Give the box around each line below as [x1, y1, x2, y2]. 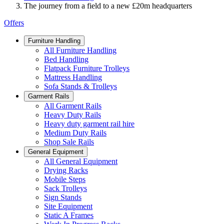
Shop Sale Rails [44, 137, 94, 146]
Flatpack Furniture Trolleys [44, 64, 129, 73]
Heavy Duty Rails [44, 110, 101, 119]
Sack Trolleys [44, 184, 87, 193]
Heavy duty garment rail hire [44, 119, 134, 128]
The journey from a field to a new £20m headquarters [24, 1, 192, 10]
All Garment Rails [44, 101, 101, 110]
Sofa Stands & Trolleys [44, 82, 117, 91]
